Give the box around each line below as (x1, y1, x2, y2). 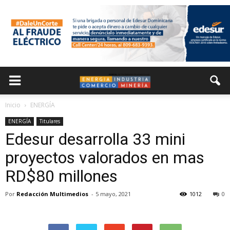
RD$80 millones (5, 166, 118, 186)
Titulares (40, 118, 60, 125)
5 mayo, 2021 (95, 190, 131, 198)
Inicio (5, 101, 21, 109)
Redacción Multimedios (16, 190, 88, 198)
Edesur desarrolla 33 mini (5, 129, 185, 149)
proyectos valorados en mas (5, 148, 204, 167)
